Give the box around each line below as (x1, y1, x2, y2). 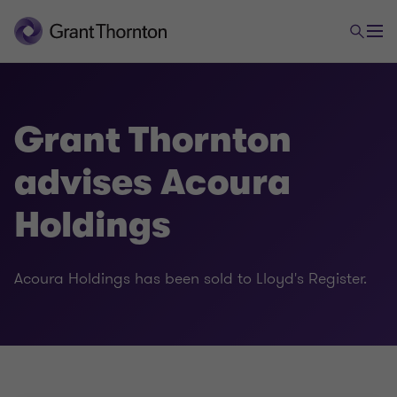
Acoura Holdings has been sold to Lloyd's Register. (14, 267, 367, 290)
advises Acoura (14, 162, 291, 203)
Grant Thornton (14, 120, 292, 160)
